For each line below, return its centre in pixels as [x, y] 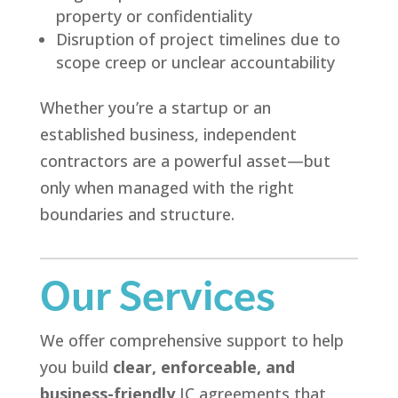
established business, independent [168, 135]
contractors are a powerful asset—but [185, 161]
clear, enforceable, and [203, 367]
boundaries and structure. [137, 215]
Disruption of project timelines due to [198, 40]
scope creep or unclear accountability [195, 63]
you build [76, 367]
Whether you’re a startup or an [155, 108]
